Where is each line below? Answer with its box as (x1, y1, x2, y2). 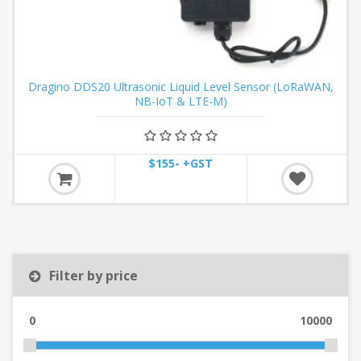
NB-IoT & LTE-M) (134, 93, 227, 109)
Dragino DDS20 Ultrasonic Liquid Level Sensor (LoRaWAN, (27, 79, 334, 94)
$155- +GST (148, 156, 214, 171)
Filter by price (49, 267, 138, 284)
